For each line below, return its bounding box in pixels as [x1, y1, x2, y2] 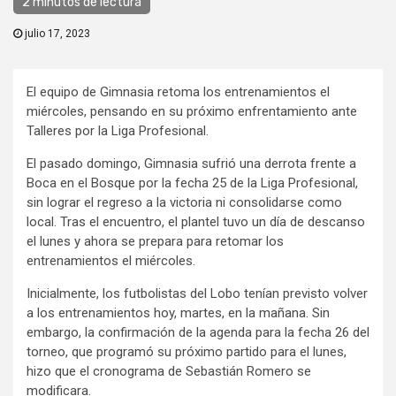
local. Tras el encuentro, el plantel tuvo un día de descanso [27, 214, 365, 231]
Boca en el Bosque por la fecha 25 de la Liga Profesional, [27, 175, 358, 192]
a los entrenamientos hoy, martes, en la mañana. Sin [27, 305, 330, 322]
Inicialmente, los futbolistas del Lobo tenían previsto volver [27, 286, 368, 302]
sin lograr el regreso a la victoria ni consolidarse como [27, 194, 342, 211]
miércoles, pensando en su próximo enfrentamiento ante [27, 103, 357, 120]
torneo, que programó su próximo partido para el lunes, [27, 344, 346, 361]
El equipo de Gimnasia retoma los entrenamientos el [27, 84, 330, 101]
